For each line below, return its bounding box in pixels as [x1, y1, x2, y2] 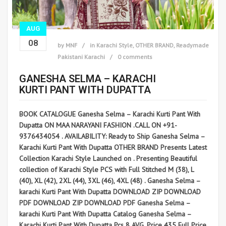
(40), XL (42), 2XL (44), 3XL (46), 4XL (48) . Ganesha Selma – [19, 176, 200, 186]
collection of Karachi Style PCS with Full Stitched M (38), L [19, 165, 194, 175]
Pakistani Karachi [58, 53, 105, 61]
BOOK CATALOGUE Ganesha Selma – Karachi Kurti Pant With [19, 109, 200, 119]
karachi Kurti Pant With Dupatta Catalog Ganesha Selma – [19, 209, 191, 219]
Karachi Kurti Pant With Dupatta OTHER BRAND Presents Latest [19, 143, 207, 152]
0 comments [118, 53, 152, 61]
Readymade [176, 41, 209, 49]
